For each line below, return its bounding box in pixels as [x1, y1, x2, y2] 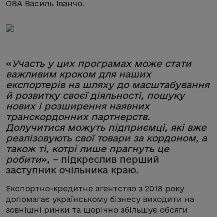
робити [6, 154, 41, 165]
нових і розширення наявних [6, 100, 150, 111]
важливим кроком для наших [6, 68, 151, 79]
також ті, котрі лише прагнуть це [6, 143, 169, 154]
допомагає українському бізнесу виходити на [6, 194, 194, 203]
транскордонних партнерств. [6, 111, 150, 122]
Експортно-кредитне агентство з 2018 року [6, 184, 184, 193]
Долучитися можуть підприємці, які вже [6, 122, 206, 133]
